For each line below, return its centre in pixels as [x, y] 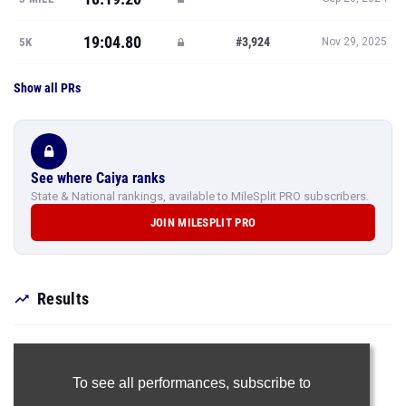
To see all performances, [152, 383]
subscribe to [271, 383]
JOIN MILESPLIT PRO [203, 222]
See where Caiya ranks [98, 178]
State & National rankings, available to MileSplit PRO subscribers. [200, 196]
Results [63, 299]
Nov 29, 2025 [354, 42]
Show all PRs [47, 88]
